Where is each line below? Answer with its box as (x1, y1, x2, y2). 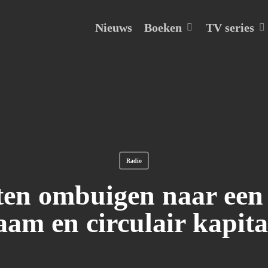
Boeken (144, 20, 182, 34)
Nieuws (95, 21, 132, 34)
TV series (206, 20, 254, 34)
